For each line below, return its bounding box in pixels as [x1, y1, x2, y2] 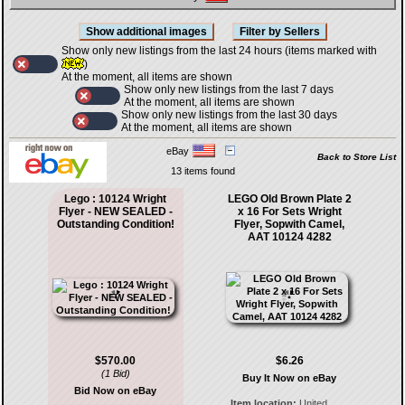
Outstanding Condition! [56, 218, 174, 231]
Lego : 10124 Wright [64, 193, 167, 205]
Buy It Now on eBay [242, 372, 337, 383]
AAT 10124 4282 [247, 231, 332, 243]
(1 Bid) [100, 368, 130, 379]
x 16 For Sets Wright [237, 205, 342, 218]
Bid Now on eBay [74, 385, 157, 396]
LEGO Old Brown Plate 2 [227, 193, 352, 205]
